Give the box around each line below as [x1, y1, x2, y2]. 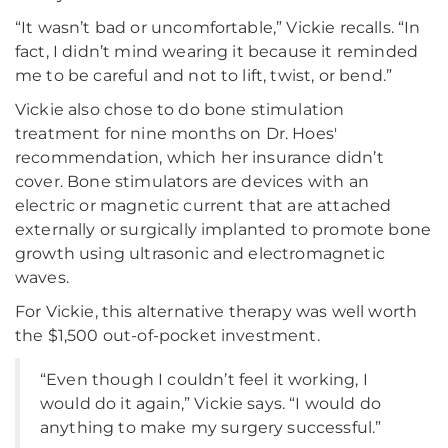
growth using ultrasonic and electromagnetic [15, 244, 385, 263]
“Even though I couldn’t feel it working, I [40, 370, 368, 389]
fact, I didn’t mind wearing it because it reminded [15, 42, 419, 61]
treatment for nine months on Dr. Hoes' [15, 124, 338, 143]
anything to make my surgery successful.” [40, 418, 382, 437]
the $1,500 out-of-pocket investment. [15, 326, 320, 345]
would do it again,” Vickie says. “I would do [40, 394, 382, 413]
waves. [15, 268, 69, 287]
